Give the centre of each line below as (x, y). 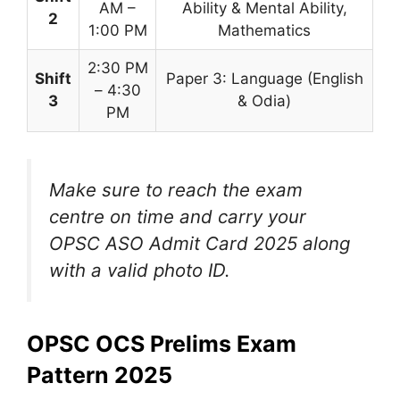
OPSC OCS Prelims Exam (162, 344)
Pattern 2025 (100, 375)
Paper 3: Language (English (264, 78)
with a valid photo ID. (140, 270)
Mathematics (264, 30)
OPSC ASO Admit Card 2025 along (200, 243)
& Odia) (264, 100)
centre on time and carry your (178, 216)
